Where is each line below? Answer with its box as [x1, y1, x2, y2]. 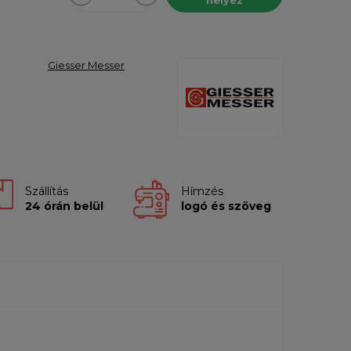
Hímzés [180, 184, 223, 199]
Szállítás [24, 184, 68, 199]
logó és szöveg [180, 199, 271, 214]
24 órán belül [24, 199, 103, 214]
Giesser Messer [48, 58, 125, 71]
